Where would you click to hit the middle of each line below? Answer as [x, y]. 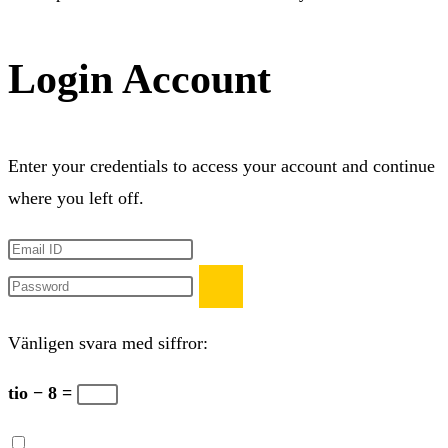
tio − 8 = [42, 393]
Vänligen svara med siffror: [108, 343]
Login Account [139, 79]
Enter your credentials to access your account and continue [221, 166]
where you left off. [76, 198]
